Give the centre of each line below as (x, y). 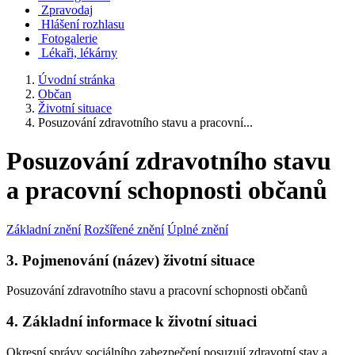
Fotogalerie (69, 38)
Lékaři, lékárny (79, 53)
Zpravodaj (67, 10)
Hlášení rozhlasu (83, 24)
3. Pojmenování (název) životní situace (130, 260)
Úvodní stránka (76, 80)
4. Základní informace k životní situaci (132, 322)
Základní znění (44, 229)
